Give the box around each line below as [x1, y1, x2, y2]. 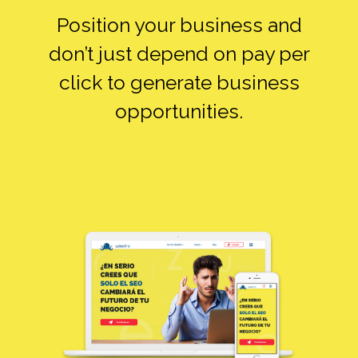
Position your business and [56, 13, 302, 37]
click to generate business [58, 70, 300, 94]
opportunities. [115, 99, 243, 123]
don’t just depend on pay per [48, 42, 310, 66]
